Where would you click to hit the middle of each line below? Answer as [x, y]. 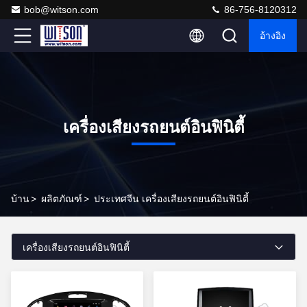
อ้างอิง [273, 36]
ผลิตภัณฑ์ [62, 199]
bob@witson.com [61, 10]
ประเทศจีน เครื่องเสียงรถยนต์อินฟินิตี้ [171, 199]
